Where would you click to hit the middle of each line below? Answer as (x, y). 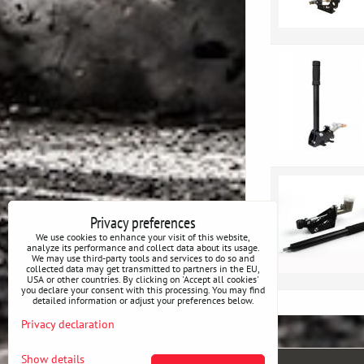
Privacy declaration (68, 324)
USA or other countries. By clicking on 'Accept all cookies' (143, 279)
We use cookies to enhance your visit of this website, (143, 237)
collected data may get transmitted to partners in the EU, (143, 269)
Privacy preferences (143, 222)
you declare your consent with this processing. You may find (143, 290)
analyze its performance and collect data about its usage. (143, 247)
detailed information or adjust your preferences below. (143, 300)
